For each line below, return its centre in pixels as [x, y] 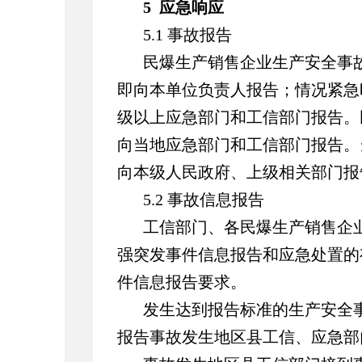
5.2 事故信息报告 [204, 200]
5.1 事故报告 [187, 35]
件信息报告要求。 [182, 282]
